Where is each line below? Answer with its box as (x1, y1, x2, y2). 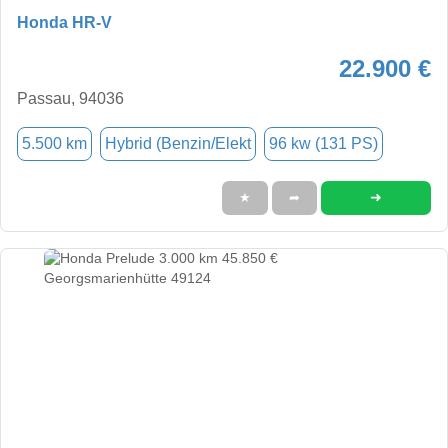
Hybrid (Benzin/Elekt (105, 134, 251, 152)
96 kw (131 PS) (269, 134, 378, 152)
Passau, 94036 (17, 89, 124, 107)
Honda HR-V (17, 13, 112, 31)
